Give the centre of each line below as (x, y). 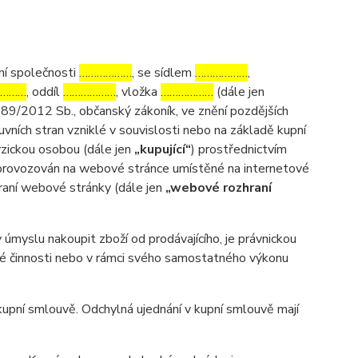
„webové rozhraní (218, 188)
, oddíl (44, 92)
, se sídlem (163, 73)
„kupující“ (162, 149)
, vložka (138, 92)
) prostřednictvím (239, 149)
